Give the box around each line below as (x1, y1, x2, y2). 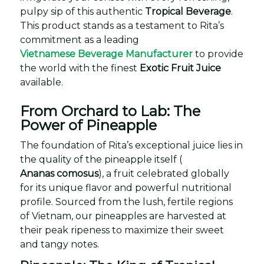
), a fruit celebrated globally (98, 168, 229, 179)
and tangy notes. (20, 239, 99, 250)
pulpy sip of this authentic (20, 6, 145, 17)
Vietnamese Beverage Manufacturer (20, 48, 193, 60)
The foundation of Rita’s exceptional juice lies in (20, 140, 243, 151)
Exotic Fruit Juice (140, 62, 221, 74)
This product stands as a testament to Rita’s (20, 20, 224, 31)
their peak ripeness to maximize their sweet (20, 225, 224, 236)
